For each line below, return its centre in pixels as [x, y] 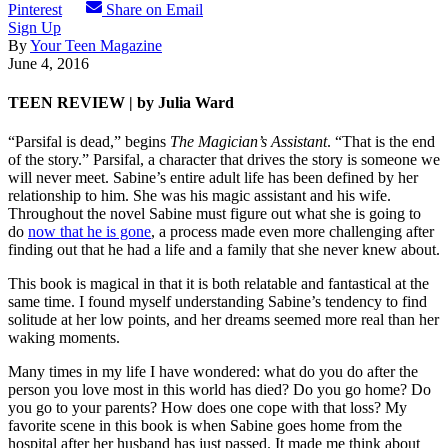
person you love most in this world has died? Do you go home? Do [219, 390]
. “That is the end [381, 142]
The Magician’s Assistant [248, 142]
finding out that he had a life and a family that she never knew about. [224, 250]
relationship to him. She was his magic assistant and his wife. [199, 196]
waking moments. [64, 338]
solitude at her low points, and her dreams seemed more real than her [223, 320]
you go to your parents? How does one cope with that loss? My [207, 408]
